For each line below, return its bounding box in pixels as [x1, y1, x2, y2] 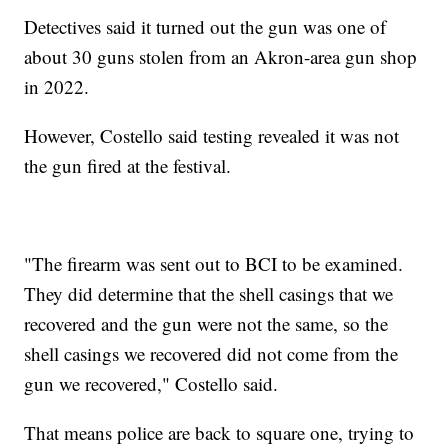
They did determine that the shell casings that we [24, 280, 394, 306]
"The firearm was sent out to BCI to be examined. [24, 250, 404, 276]
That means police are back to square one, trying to [24, 419, 415, 445]
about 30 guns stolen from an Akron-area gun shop [24, 43, 418, 69]
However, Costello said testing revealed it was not [24, 122, 400, 148]
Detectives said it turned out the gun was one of [24, 13, 387, 39]
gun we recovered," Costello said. [24, 370, 279, 396]
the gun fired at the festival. [24, 152, 232, 178]
